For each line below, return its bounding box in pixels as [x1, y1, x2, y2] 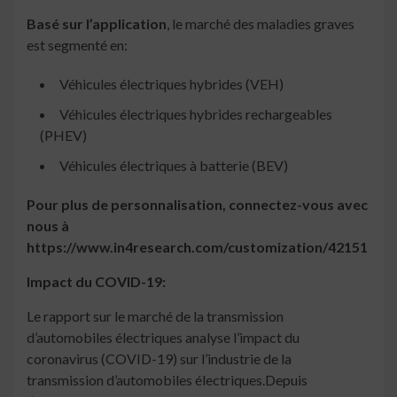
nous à [27, 217, 69, 235]
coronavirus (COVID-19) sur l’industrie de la [27, 350, 292, 368]
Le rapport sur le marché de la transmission [27, 307, 284, 325]
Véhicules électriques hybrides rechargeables [59, 105, 332, 123]
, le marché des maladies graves [167, 15, 354, 33]
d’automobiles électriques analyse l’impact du [27, 329, 300, 346]
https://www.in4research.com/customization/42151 [27, 238, 368, 256]
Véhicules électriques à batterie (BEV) [59, 157, 288, 175]
